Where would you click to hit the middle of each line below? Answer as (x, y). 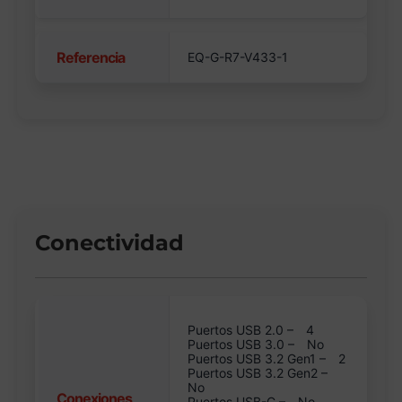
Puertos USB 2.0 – (243, 330)
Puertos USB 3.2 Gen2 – (258, 373)
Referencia (91, 58)
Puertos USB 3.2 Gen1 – (259, 359)
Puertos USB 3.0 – (243, 345)
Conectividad (110, 243)
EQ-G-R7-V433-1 (238, 57)
